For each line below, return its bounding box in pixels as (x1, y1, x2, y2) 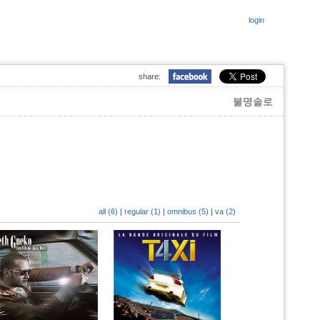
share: (139, 72, 161, 81)
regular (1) (124, 207, 161, 216)
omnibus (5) (167, 207, 209, 216)
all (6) (99, 207, 118, 216)
